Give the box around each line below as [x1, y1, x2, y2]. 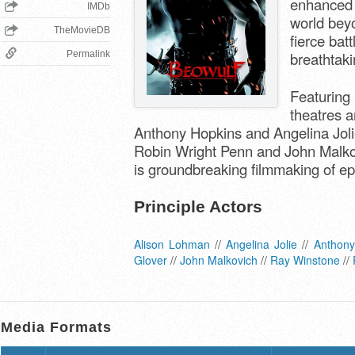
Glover [134, 252, 167, 268]
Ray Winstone [270, 252, 340, 268]
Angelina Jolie [226, 236, 298, 252]
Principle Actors [134, 197, 262, 216]
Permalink [67, 48, 110, 59]
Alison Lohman [134, 236, 211, 252]
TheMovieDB [54, 25, 110, 36]
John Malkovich [180, 252, 258, 268]
